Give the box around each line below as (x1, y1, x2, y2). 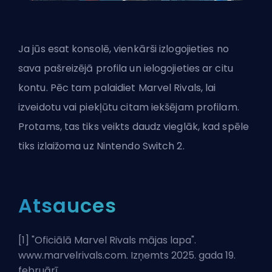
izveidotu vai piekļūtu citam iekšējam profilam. (18, 100, 239, 114)
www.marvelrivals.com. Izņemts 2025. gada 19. (18, 248, 236, 262)
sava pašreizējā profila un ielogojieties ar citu (18, 61, 233, 75)
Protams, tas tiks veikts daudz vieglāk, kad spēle (18, 119, 249, 134)
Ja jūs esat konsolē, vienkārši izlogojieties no (18, 41, 229, 56)
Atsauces (18, 191, 117, 219)
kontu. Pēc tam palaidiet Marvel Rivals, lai (18, 80, 216, 95)
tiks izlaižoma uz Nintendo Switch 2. (18, 138, 185, 153)
